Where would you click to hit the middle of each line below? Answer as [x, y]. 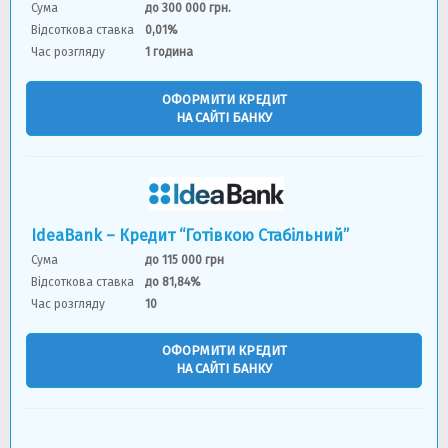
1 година [169, 52]
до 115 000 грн [185, 259]
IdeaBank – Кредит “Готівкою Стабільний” [190, 235]
